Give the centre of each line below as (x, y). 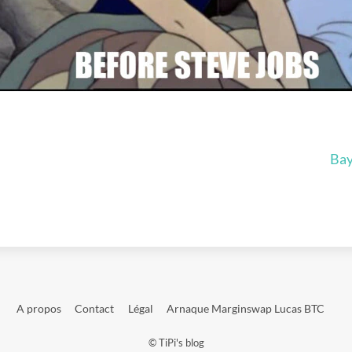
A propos (38, 309)
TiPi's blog (181, 342)
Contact (95, 309)
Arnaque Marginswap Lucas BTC (245, 309)
